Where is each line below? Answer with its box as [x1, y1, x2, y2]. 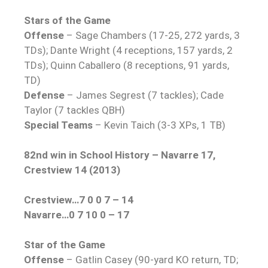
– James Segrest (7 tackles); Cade [65, 89, 224, 102]
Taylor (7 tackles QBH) [24, 104, 125, 117]
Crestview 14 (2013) [24, 164, 120, 176]
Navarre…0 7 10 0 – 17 [24, 209, 129, 221]
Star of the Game [24, 239, 105, 251]
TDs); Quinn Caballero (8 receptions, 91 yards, [24, 59, 229, 72]
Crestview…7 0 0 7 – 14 [24, 194, 133, 206]
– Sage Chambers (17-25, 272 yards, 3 [66, 29, 240, 42]
